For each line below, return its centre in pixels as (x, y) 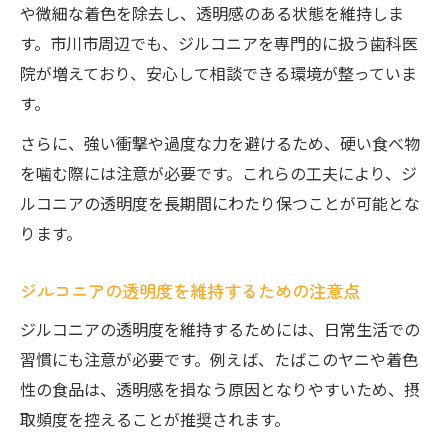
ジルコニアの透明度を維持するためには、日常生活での (220, 329)
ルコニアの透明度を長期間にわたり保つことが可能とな (220, 203)
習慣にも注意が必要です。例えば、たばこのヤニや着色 (219, 359)
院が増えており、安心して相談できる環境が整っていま (218, 73)
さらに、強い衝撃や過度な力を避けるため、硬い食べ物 (220, 143)
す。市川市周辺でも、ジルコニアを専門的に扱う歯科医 (219, 43)
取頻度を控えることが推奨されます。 (155, 419)
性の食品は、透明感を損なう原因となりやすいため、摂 (220, 389)
